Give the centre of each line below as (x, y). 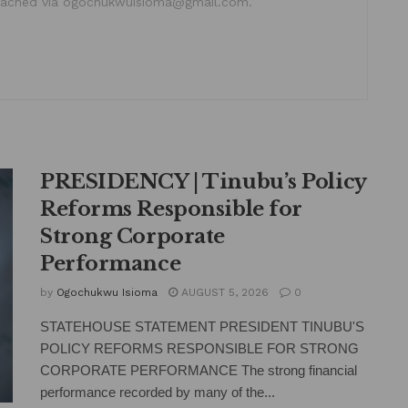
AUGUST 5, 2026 (223, 292)
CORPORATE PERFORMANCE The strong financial (199, 370)
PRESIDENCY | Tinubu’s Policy (203, 181)
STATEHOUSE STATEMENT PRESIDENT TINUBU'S (202, 326)
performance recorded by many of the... (158, 392)
